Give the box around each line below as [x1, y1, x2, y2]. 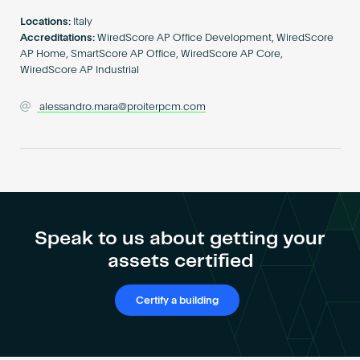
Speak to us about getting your [35, 229, 325, 248]
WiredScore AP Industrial [19, 65, 139, 76]
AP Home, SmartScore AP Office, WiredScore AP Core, [19, 49, 283, 60]
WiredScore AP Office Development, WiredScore [97, 33, 334, 44]
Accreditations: [19, 33, 95, 44]
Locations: [19, 17, 71, 28]
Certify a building [136, 295, 219, 306]
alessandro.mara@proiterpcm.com [39, 102, 207, 113]
